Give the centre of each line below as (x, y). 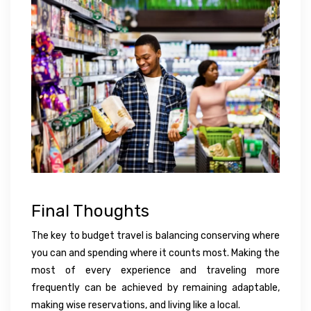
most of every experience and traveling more (155, 271)
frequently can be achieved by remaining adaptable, (155, 288)
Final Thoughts (90, 211)
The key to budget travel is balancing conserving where (155, 236)
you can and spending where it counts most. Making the (155, 253)
